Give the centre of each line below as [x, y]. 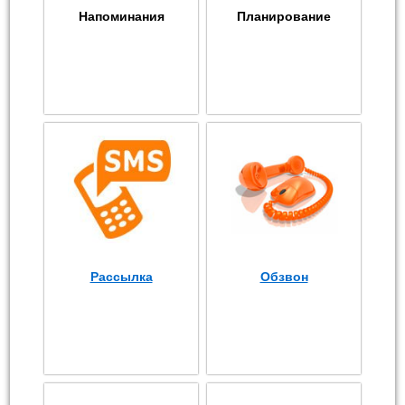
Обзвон [284, 277]
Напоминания [121, 16]
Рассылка [121, 277]
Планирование [284, 16]
